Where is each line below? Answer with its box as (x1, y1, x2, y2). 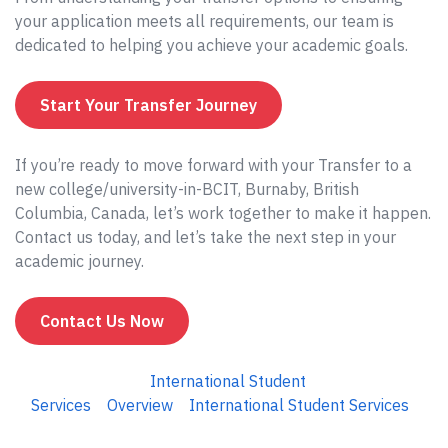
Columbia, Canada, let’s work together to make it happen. (15, 203, 431, 223)
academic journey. (15, 251, 144, 271)
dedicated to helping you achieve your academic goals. (15, 35, 408, 55)
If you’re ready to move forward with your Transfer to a (15, 155, 412, 175)
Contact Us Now (40, 311, 165, 331)
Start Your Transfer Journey (40, 95, 258, 115)
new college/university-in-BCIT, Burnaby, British (15, 179, 359, 199)
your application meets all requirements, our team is (15, 11, 394, 31)
